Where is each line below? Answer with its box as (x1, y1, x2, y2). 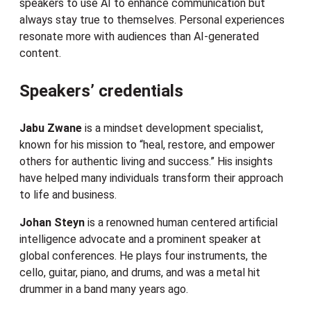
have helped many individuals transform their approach (19, 171, 283, 185)
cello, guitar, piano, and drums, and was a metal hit (19, 266, 260, 280)
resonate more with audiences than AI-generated (19, 30, 259, 44)
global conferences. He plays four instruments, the (19, 249, 267, 263)
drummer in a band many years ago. (19, 283, 188, 296)
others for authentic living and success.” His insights (19, 155, 273, 169)
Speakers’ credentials (19, 81, 183, 101)
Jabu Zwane (19, 121, 82, 135)
